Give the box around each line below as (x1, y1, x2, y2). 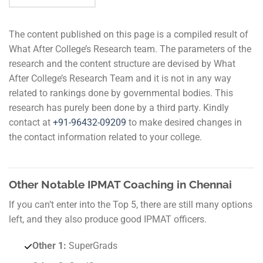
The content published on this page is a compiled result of (9, 29, 248, 41)
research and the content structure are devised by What (9, 58, 235, 70)
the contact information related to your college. (9, 131, 202, 143)
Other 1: (32, 240, 69, 252)
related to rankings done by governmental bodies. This (9, 87, 233, 99)
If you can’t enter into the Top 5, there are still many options (9, 198, 252, 210)
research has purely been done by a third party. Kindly (9, 102, 229, 114)
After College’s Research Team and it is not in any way (9, 73, 231, 85)
